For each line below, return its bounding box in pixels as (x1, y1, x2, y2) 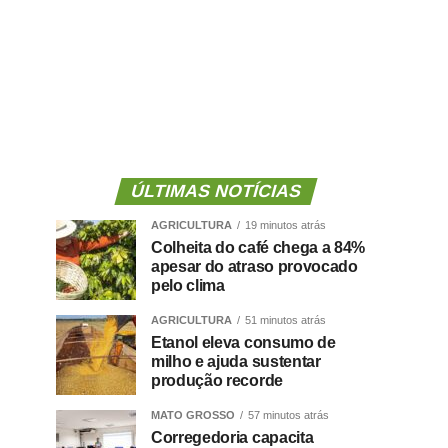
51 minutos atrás (245, 314, 326, 327)
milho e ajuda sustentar (151, 353, 321, 371)
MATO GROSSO (151, 409, 235, 422)
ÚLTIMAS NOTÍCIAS (128, 181, 304, 202)
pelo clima (151, 277, 225, 295)
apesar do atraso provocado (151, 258, 358, 276)
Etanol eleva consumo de (151, 334, 336, 352)
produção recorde (151, 372, 283, 390)
